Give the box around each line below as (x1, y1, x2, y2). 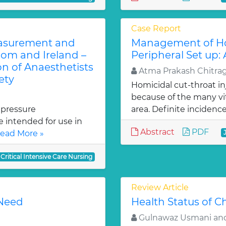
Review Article (131, 183, 189, 192)
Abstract (138, 127, 175, 137)
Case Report (131, 24, 181, 33)
